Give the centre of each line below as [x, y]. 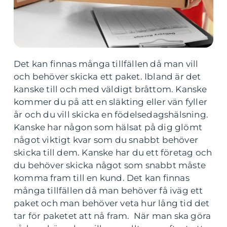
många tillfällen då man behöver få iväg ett [108, 191]
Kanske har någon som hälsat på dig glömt [108, 127]
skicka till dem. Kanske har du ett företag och [113, 153]
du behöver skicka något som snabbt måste [110, 165]
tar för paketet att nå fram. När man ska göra [112, 216]
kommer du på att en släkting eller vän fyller [111, 102]
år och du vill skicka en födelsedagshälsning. [111, 115]
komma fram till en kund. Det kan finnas [102, 178]
